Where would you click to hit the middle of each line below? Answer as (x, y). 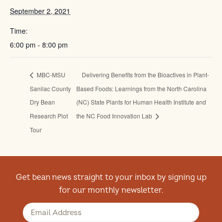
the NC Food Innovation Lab (115, 116)
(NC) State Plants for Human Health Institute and (141, 102)
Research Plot (49, 116)
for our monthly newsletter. (111, 191)
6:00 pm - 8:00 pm (39, 44)
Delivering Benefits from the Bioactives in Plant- (145, 74)
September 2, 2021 (40, 11)
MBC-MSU (50, 74)
